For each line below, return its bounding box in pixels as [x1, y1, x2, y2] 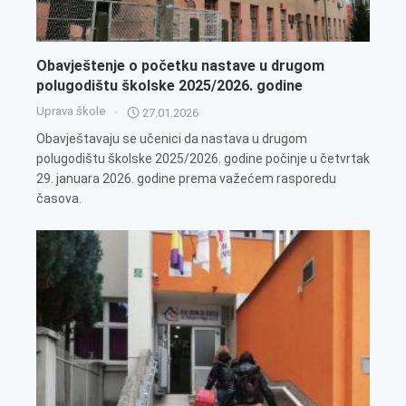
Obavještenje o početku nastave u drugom [36, 57, 324, 75]
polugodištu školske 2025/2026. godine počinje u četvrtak [36, 151, 370, 167]
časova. [36, 191, 82, 207]
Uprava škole [36, 104, 105, 119]
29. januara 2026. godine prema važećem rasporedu [36, 171, 336, 187]
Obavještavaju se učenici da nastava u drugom [36, 131, 307, 147]
